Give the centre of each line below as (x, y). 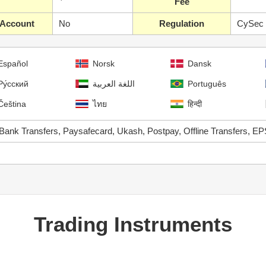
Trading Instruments (133, 224)
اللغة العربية (114, 84)
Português (207, 84)
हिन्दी (195, 104)
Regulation (182, 24)
